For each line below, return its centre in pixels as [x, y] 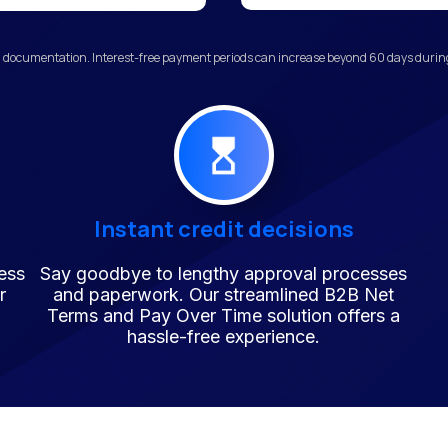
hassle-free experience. [224, 336]
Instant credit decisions [223, 229]
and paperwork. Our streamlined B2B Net [224, 294]
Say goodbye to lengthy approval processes [224, 273]
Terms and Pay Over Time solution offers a [224, 315]
